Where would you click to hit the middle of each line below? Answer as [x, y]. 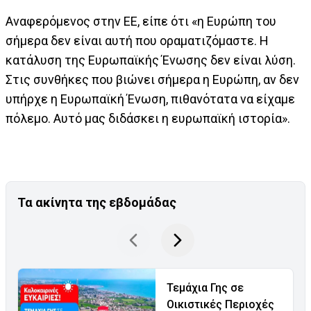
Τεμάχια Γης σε [205, 287]
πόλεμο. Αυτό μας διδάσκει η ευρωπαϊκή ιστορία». [148, 118]
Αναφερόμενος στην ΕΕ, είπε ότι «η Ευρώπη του [141, 21]
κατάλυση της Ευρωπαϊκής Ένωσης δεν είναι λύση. [151, 60]
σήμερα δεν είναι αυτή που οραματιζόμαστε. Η [137, 40]
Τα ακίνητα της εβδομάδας [97, 202]
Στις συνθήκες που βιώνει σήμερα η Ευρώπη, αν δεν [152, 79]
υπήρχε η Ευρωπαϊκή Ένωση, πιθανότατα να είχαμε [150, 99]
